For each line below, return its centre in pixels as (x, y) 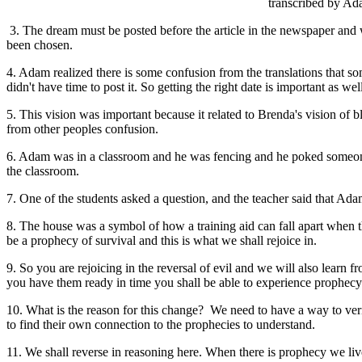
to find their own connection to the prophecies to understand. (164, 324)
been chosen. (43, 44)
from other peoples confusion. (82, 128)
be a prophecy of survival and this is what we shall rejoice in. (162, 240)
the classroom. (43, 170)
